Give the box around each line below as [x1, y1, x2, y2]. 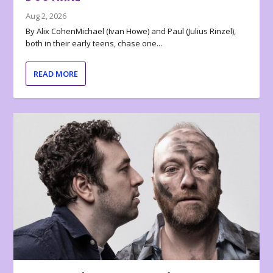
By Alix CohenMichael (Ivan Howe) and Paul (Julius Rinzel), [26, 26, 236, 37]
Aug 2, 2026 [26, 10, 67, 22]
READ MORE [34, 68, 79, 80]
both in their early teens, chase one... [26, 38, 163, 49]
